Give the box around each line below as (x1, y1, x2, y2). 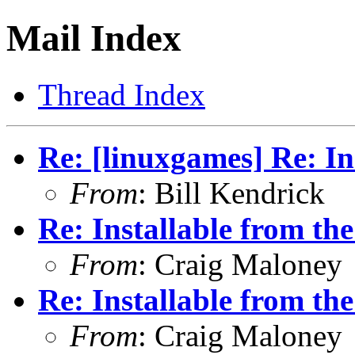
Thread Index (38, 77, 205, 112)
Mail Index (6, 17, 181, 59)
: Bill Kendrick (138, 175, 325, 210)
